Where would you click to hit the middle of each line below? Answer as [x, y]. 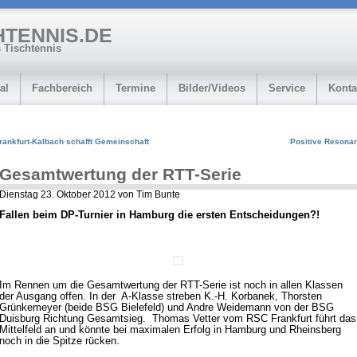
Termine [135, 88]
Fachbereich [62, 88]
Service [287, 88]
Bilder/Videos [212, 88]
